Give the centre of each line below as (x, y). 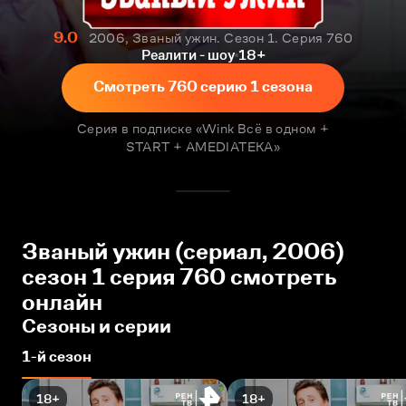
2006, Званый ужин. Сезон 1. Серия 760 (221, 38)
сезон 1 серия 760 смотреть (179, 277)
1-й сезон (57, 357)
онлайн (62, 302)
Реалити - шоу (188, 55)
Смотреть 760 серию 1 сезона (203, 87)
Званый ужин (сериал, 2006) (183, 251)
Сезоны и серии (97, 326)
